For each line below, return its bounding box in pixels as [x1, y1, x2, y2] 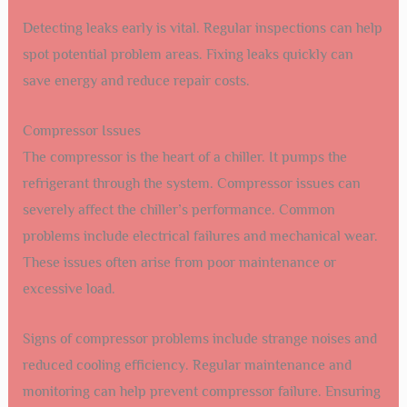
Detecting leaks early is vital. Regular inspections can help [22, 20, 382, 37]
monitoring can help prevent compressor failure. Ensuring [22, 382, 381, 400]
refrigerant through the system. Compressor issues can [22, 175, 361, 193]
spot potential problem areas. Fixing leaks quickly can [22, 46, 353, 64]
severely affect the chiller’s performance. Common [22, 202, 335, 219]
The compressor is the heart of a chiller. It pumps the [22, 149, 347, 166]
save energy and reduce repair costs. [22, 73, 250, 90]
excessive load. [22, 281, 115, 298]
